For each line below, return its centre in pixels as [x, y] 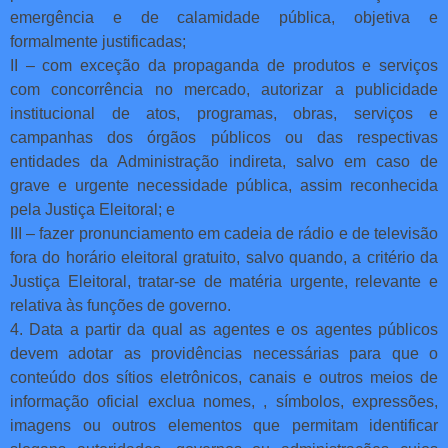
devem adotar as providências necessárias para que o [224, 353]
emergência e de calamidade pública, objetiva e [224, 17]
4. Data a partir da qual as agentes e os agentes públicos [224, 329]
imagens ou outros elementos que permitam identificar [224, 425]
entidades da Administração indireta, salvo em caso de [224, 161]
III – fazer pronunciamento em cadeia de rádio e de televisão [224, 233]
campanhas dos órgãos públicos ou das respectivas [224, 137]
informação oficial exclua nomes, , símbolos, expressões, [224, 401]
